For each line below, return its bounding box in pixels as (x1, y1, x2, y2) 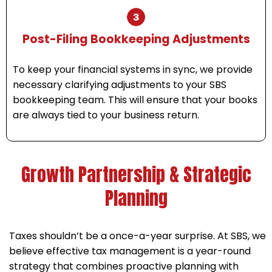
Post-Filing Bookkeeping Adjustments (22, 30, 250, 47)
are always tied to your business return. (13, 107, 199, 122)
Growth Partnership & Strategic (21, 160, 251, 188)
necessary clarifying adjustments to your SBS (13, 77, 226, 92)
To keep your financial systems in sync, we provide (13, 62, 253, 76)
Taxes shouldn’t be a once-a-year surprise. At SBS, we (9, 228, 266, 243)
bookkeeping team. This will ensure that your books (13, 92, 257, 107)
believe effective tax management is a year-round (9, 243, 251, 258)
